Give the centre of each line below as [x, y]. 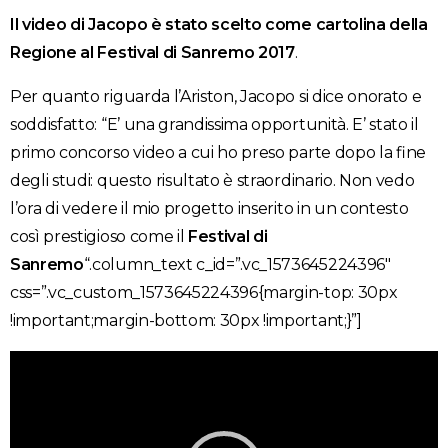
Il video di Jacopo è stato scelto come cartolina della [219, 24]
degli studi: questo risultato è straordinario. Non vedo [212, 180]
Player [34, 391]
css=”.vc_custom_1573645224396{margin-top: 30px [204, 292]
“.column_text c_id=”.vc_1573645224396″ [237, 264]
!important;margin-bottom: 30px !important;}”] [186, 320]
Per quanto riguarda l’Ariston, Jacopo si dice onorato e [216, 96]
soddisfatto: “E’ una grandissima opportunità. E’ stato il [214, 124]
